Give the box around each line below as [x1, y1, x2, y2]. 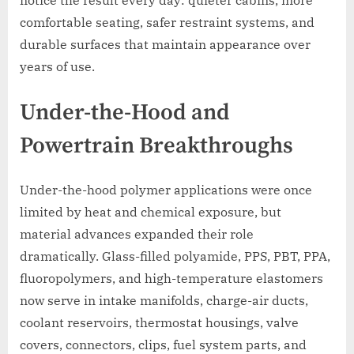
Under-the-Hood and [20, 98, 230, 127]
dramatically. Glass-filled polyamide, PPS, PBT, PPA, [20, 248, 330, 265]
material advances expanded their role [20, 226, 254, 243]
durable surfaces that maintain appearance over [20, 36, 311, 52]
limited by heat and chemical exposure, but [20, 204, 281, 220]
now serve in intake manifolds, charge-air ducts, [20, 292, 308, 309]
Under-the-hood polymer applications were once [20, 182, 312, 198]
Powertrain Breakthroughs [20, 131, 293, 160]
